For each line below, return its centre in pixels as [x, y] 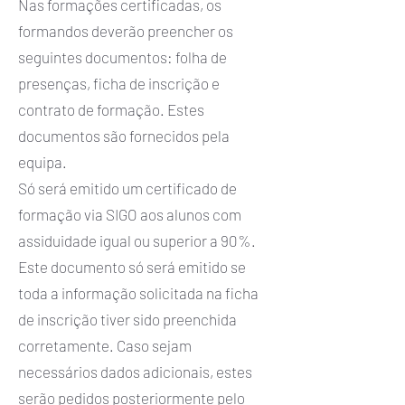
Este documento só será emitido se [132, 267]
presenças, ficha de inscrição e [119, 83]
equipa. [42, 162]
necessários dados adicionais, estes [135, 372]
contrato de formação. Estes [111, 109]
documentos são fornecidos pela [124, 136]
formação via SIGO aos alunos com [130, 214]
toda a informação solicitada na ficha [138, 293]
